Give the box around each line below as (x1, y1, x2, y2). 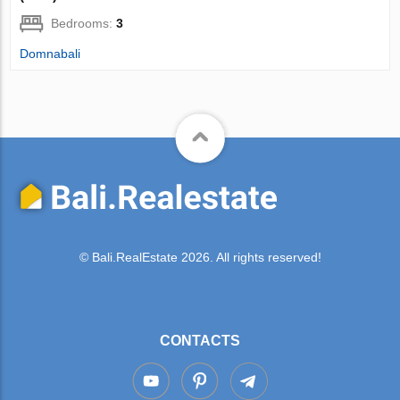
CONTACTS (160, 332, 240, 348)
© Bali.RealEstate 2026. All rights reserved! (79, 250, 321, 265)
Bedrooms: (51, 15, 117, 30)
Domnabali (20, 46, 81, 61)
